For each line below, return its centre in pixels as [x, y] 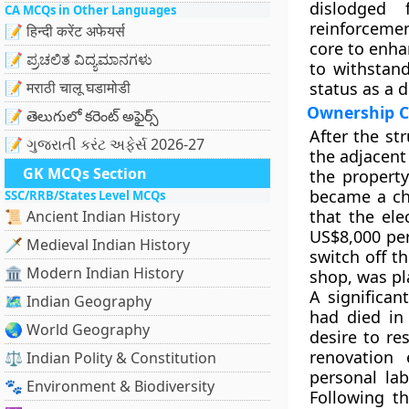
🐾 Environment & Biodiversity [110, 386]
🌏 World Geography [77, 330]
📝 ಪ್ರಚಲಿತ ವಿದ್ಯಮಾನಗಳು [79, 59]
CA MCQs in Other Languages [90, 10]
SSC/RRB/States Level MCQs [85, 195]
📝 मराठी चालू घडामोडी [68, 88]
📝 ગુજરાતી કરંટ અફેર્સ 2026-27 [105, 144]
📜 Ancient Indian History [92, 216]
